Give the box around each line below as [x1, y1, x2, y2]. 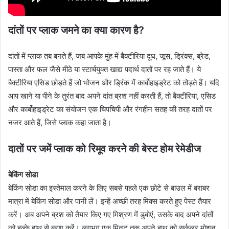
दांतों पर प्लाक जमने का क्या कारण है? [8, 24, 144, 36]
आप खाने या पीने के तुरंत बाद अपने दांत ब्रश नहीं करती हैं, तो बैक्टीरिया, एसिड [8, 90, 216, 101]
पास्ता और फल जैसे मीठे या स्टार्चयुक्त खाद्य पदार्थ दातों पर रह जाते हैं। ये [8, 64, 201, 74]
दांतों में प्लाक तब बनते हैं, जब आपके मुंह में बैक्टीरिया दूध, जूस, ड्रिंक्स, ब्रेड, [8, 51, 211, 61]
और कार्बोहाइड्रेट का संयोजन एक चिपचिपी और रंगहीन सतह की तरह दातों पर [8, 104, 212, 114]
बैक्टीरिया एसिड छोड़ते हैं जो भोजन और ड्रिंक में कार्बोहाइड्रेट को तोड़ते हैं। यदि [8, 77, 219, 87]
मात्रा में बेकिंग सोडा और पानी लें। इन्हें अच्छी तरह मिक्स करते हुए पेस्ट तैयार [8, 196, 211, 206]
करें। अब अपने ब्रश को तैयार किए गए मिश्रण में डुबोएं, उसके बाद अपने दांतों [8, 209, 213, 219]
